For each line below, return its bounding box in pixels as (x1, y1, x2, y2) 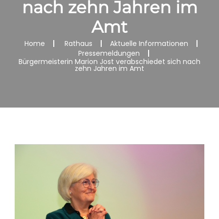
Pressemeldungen (78, 48, 140, 58)
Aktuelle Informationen (109, 39, 188, 48)
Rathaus (64, 39, 92, 48)
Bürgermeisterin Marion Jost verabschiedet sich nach (19, 57, 200, 66)
